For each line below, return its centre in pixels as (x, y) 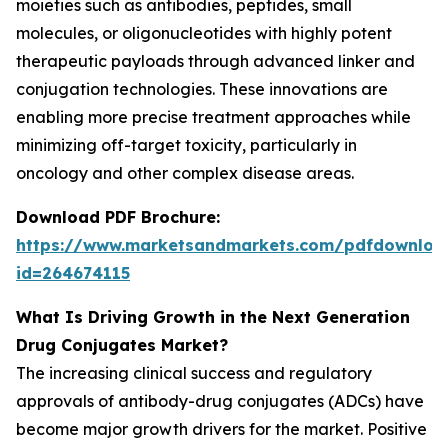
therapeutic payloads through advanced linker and (215, 61)
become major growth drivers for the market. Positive (221, 429)
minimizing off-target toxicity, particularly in (186, 145)
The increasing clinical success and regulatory (194, 373)
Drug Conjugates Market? (122, 345)
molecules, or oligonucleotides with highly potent (204, 33)
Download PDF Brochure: (118, 217)
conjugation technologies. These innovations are (202, 89)
